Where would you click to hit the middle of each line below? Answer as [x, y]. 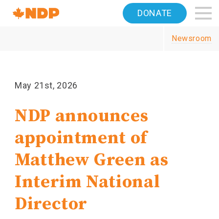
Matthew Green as [92, 160]
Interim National [88, 182]
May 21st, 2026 [46, 85]
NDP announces [82, 116]
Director [51, 204]
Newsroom [191, 38]
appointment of [81, 138]
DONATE [155, 13]
